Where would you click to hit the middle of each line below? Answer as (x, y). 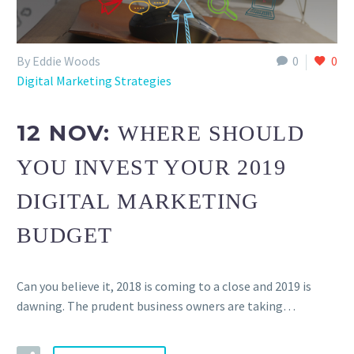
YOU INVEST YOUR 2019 (151, 167)
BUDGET (65, 235)
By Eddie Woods (58, 61)
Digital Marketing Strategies (94, 81)
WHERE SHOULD (211, 133)
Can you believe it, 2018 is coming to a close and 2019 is (164, 286)
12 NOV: (68, 132)
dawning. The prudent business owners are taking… (156, 306)
